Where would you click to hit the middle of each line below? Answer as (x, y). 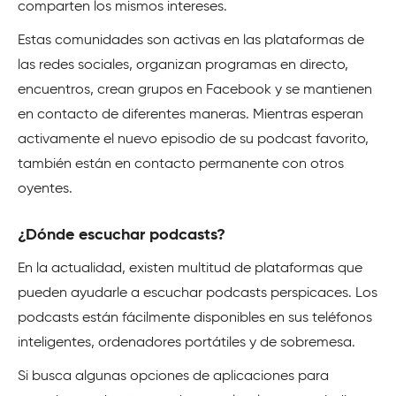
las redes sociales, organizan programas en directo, (183, 65)
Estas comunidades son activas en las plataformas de (191, 40)
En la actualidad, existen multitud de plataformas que (190, 268)
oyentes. (45, 189)
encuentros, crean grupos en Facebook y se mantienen (195, 90)
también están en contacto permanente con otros (181, 164)
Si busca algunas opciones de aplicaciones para (173, 376)
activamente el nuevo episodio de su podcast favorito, (193, 139)
